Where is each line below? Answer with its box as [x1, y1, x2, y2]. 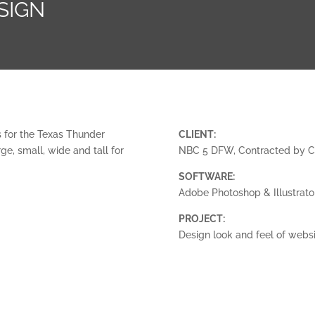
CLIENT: [178, 128, 216, 140]
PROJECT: [178, 212, 225, 224]
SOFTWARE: [178, 170, 235, 182]
